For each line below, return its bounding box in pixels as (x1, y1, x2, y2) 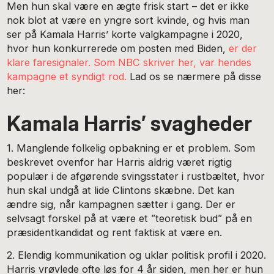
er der (229, 42, 257, 54)
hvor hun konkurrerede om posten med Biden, (7, 42, 229, 54)
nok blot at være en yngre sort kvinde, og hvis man (7, 13, 250, 26)
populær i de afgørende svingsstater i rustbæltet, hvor (7, 170, 265, 183)
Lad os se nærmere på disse (127, 70, 262, 83)
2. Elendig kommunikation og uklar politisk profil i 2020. (7, 248, 267, 261)
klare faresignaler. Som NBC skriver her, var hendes (7, 56, 252, 68)
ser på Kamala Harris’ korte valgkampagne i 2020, (7, 28, 243, 40)
